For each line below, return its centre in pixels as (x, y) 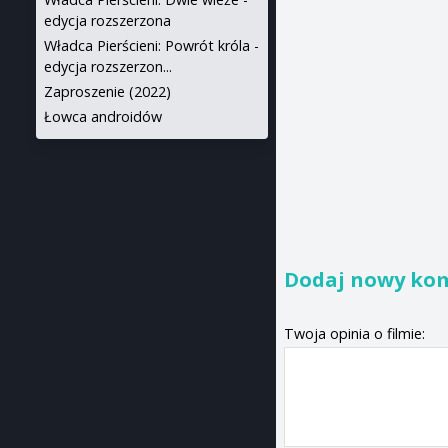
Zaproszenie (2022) (107, 91)
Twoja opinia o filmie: (355, 333)
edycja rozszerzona (107, 20)
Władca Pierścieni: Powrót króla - (151, 45)
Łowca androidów (103, 116)
